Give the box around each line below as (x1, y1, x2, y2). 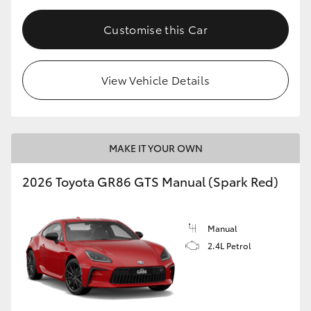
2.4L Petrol (208, 239, 251, 252)
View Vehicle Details (101, 72, 210, 88)
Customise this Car (103, 21, 208, 37)
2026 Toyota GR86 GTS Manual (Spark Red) (22, 172, 278, 191)
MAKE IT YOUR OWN (108, 141, 203, 155)
